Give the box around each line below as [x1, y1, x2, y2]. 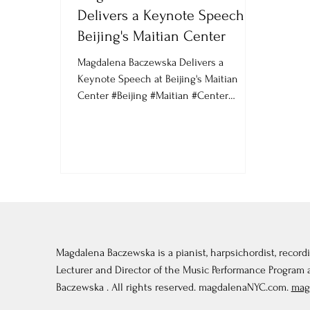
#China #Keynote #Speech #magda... [77, 106, 242, 118]
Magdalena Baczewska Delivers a [77, 56, 224, 69]
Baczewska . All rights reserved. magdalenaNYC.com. [55, 281, 291, 294]
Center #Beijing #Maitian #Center [77, 89, 229, 102]
